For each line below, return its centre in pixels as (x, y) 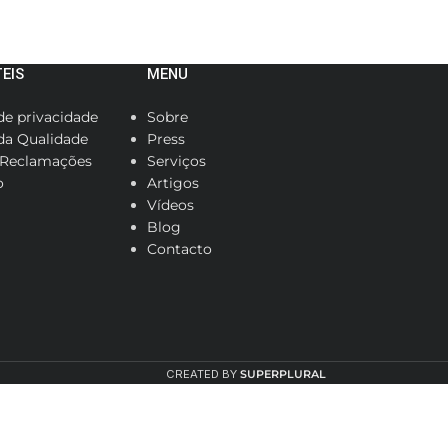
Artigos (173, 183)
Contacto (180, 249)
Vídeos (171, 205)
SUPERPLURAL (283, 374)
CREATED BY (203, 374)
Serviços (177, 161)
